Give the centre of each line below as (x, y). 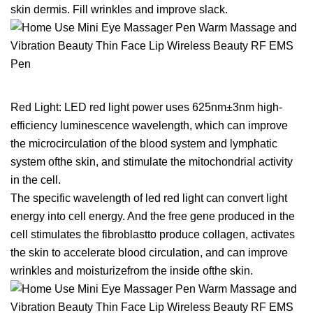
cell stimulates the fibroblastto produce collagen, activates (153, 234)
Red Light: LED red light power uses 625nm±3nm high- (146, 107)
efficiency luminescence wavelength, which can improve (149, 125)
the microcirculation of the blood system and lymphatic (144, 144)
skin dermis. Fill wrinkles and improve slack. (119, 9)
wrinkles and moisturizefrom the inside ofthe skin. (132, 271)
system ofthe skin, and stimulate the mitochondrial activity (152, 162)
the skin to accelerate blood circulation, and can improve (149, 253)
